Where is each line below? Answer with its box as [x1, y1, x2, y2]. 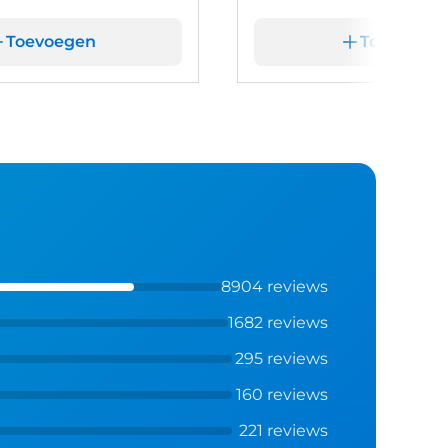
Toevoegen [6, 32, 97, 52]
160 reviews [235, 384, 328, 404]
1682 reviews [227, 312, 328, 332]
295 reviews [234, 348, 328, 368]
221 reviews [238, 420, 328, 440]
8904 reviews [220, 276, 328, 296]
